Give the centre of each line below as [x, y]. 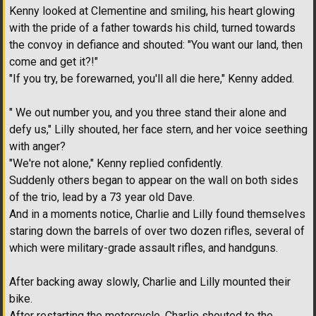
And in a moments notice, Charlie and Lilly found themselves [157, 214]
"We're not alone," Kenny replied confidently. [116, 164]
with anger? [37, 147]
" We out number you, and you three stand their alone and [148, 113]
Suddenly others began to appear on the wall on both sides [154, 181]
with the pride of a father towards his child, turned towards [152, 28]
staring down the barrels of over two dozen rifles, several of [157, 231]
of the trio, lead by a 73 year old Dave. [102, 197]
